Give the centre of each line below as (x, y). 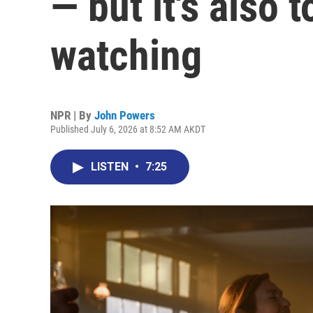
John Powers (125, 115)
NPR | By (72, 115)
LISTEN (111, 167)
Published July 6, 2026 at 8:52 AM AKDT (128, 129)
